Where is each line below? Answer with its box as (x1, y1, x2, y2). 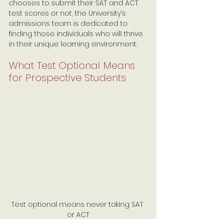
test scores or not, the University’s (9, 8, 128, 18)
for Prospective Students (9, 71, 126, 85)
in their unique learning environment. (9, 39, 137, 49)
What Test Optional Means (9, 59, 138, 72)
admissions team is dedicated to (9, 19, 130, 28)
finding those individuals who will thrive (9, 29, 145, 39)
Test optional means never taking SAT (11, 199, 145, 209)
